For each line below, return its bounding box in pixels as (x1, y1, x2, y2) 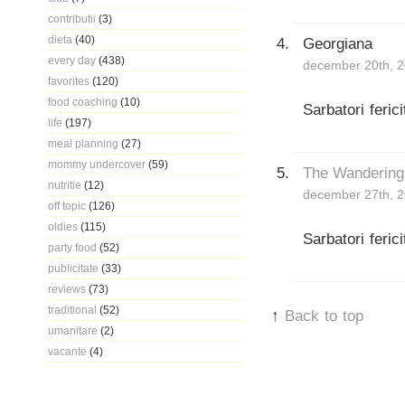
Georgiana (303, 34, 372, 52)
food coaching (48, 96, 118, 108)
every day (48, 54, 96, 66)
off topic (48, 200, 86, 212)
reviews (48, 283, 86, 295)
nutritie (48, 179, 81, 191)
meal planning (48, 137, 118, 149)
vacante (48, 345, 87, 357)
